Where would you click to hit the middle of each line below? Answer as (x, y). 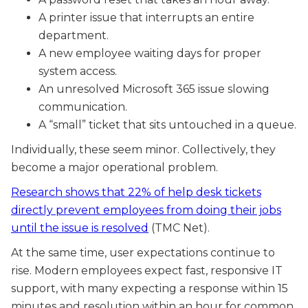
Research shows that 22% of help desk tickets (136, 192)
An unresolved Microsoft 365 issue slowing (154, 89)
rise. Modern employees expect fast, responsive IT (147, 271)
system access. (78, 71)
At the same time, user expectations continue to (143, 253)
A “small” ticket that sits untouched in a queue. (167, 125)
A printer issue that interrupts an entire (146, 18)
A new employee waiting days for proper (150, 54)
